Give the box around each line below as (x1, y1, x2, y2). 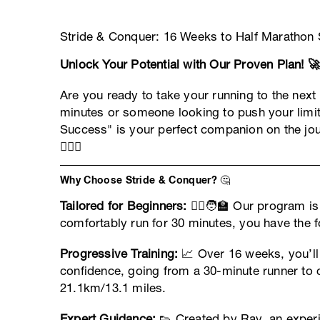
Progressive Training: (60, 246, 179, 261)
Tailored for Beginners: (60, 199, 187, 213)
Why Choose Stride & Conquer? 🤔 (60, 174, 231, 186)
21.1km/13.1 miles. (60, 281, 166, 295)
